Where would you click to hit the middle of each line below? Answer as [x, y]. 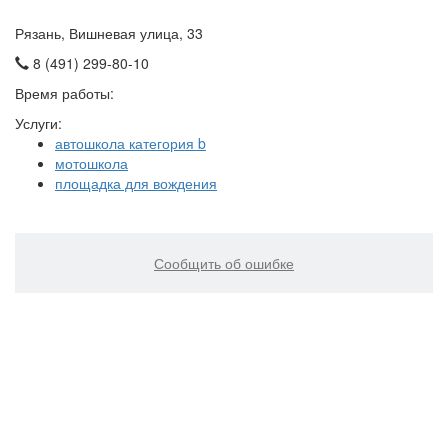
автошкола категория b [130, 143]
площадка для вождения [136, 183]
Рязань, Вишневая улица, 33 [109, 33]
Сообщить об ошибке [224, 263]
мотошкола [91, 163]
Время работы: [64, 93]
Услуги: [38, 123]
